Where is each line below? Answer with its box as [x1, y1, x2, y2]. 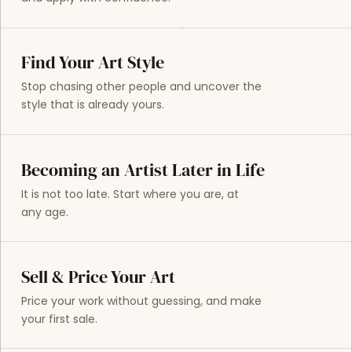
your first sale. [20, 310, 97, 327]
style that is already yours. [20, 97, 164, 113]
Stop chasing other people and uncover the [20, 79, 262, 95]
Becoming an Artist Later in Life [20, 157, 265, 182]
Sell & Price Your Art [20, 264, 175, 289]
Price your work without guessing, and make [20, 292, 262, 309]
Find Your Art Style [20, 50, 164, 75]
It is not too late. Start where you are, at [20, 185, 239, 202]
